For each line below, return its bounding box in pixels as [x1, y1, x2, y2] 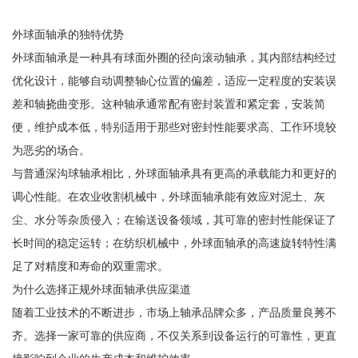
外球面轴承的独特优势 [11, 28, 124, 42]
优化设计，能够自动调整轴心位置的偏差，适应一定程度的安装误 [11, 74, 336, 88]
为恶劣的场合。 [11, 144, 90, 157]
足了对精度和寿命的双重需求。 [11, 260, 169, 273]
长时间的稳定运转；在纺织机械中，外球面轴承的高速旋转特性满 [11, 237, 336, 250]
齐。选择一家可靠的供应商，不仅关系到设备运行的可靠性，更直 [11, 329, 336, 343]
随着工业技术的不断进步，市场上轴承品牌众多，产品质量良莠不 [11, 306, 336, 320]
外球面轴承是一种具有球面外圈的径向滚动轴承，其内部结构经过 [11, 51, 336, 65]
